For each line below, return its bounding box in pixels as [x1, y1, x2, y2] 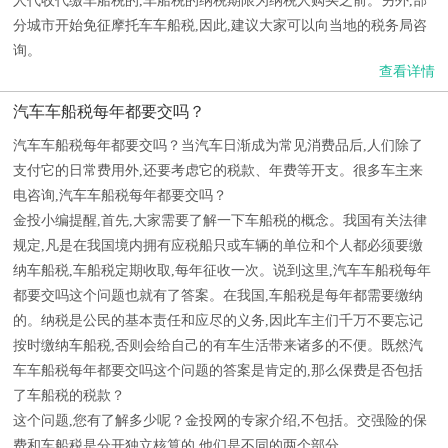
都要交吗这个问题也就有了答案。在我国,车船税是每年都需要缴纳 [13, 288, 423, 303]
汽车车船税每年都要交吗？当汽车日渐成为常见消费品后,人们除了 [13, 138, 423, 153]
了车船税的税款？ [13, 388, 125, 403]
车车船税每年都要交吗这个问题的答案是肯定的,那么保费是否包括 [13, 363, 423, 378]
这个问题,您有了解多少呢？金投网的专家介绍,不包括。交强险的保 [13, 413, 427, 428]
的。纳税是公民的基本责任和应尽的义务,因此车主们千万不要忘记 [13, 313, 423, 328]
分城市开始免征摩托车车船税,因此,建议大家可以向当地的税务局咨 [13, 18, 427, 33]
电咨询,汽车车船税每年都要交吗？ [13, 188, 227, 203]
